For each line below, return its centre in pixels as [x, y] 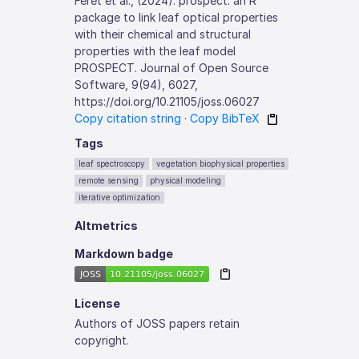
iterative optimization [120, 197]
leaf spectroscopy [112, 163]
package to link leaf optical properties [177, 17]
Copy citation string [128, 118]
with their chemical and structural [163, 34]
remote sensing [109, 180]
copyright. [102, 340]
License [98, 304]
